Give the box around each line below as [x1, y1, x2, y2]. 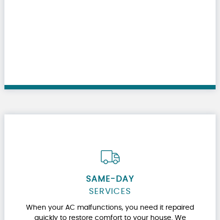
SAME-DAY [86, 175, 134, 183]
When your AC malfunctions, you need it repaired [26, 204, 194, 211]
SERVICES [88, 187, 132, 195]
